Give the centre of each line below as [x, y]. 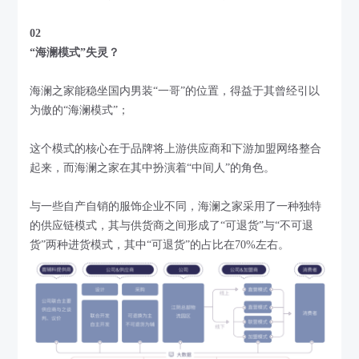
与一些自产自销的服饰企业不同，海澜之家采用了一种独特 [176, 207]
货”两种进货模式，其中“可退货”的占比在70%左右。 [160, 245]
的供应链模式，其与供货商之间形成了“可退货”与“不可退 [172, 226]
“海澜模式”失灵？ [75, 53]
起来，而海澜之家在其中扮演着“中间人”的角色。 [153, 168]
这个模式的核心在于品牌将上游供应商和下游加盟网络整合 [176, 149]
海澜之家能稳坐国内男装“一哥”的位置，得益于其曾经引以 [175, 91]
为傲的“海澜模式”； [80, 111]
